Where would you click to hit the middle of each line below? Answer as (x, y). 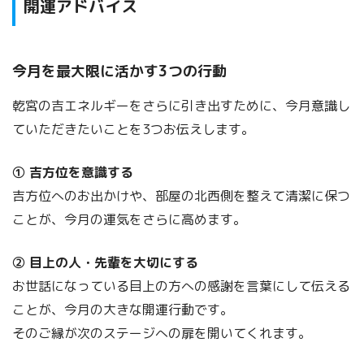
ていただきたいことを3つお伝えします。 (133, 130)
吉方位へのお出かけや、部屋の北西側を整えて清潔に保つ (181, 196)
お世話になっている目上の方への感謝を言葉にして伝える (181, 286)
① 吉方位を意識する (73, 173)
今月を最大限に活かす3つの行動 (119, 71)
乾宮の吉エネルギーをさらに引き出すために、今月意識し (181, 106)
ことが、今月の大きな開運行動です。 (123, 310)
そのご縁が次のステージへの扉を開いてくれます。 (162, 334)
